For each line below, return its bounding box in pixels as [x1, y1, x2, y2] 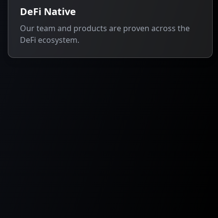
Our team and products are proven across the [20, 23, 190, 34]
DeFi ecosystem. [20, 35, 79, 45]
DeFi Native [20, 5, 76, 18]
